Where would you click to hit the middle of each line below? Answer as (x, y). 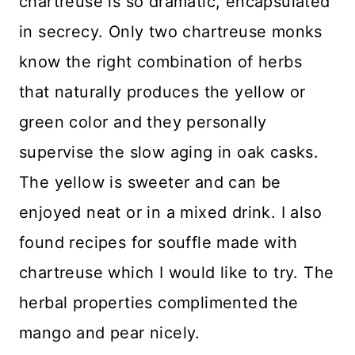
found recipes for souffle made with (158, 243)
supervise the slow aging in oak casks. (169, 153)
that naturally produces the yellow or (162, 92)
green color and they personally (143, 122)
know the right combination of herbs (160, 62)
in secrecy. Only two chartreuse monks (171, 32)
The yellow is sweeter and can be (150, 183)
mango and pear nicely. (110, 333)
